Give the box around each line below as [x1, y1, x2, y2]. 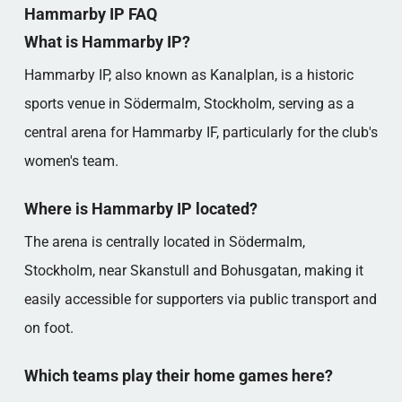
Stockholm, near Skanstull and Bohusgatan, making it [23, 262, 363, 279]
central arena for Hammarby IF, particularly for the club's [23, 124, 378, 141]
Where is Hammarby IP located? [23, 199, 258, 218]
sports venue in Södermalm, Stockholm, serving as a [23, 95, 354, 112]
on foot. [23, 319, 74, 336]
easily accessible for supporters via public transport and [23, 291, 377, 308]
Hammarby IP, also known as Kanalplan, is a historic [23, 66, 354, 83]
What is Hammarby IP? [23, 32, 190, 51]
